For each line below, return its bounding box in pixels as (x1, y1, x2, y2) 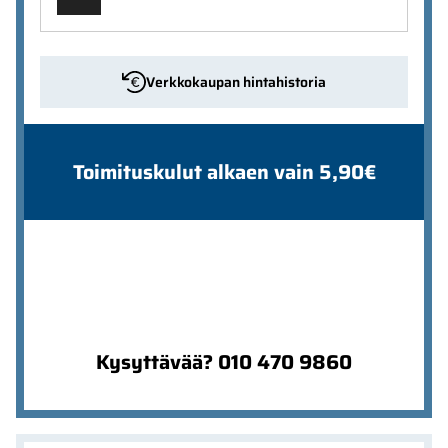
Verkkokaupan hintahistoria (146, 71, 326, 94)
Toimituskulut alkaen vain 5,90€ (72, 156, 376, 189)
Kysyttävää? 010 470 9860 (96, 346, 352, 379)
